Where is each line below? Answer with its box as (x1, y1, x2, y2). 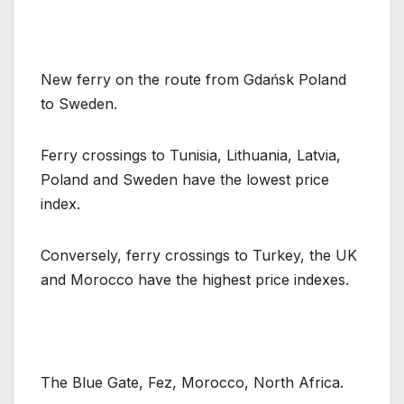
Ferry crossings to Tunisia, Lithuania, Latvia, (41, 146, 341, 165)
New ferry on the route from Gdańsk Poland (41, 70, 346, 89)
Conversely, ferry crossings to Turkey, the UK (41, 246, 357, 265)
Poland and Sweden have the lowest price (41, 170, 329, 189)
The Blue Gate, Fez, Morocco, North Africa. (41, 373, 344, 392)
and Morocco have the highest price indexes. (41, 271, 349, 289)
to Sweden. (41, 95, 117, 114)
